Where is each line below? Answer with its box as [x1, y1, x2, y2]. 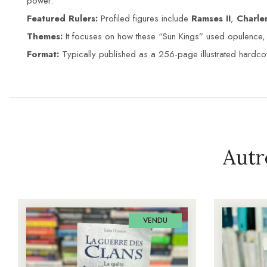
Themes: [27, 30, 63, 44]
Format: [27, 48, 59, 61]
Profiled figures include [98, 12, 191, 26]
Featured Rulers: [27, 12, 98, 26]
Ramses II [191, 12, 231, 26]
